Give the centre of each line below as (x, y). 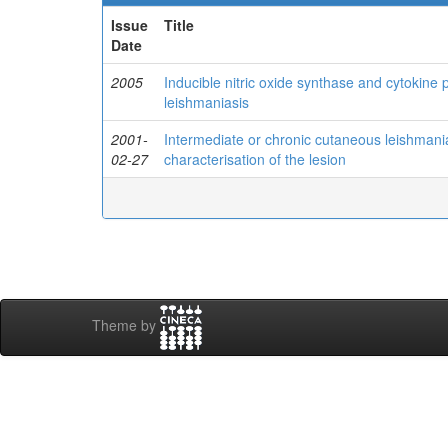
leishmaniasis (206, 102)
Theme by (126, 325)
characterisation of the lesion (255, 159)
